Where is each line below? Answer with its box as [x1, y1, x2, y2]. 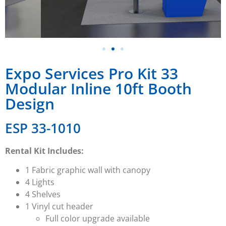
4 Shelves [25, 189, 61, 200]
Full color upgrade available [45, 213, 150, 224]
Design [5, 93, 54, 114]
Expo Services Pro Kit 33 [5, 63, 178, 84]
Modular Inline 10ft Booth [5, 78, 192, 99]
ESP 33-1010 [5, 119, 81, 137]
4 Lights [25, 177, 54, 188]
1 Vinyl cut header [25, 201, 93, 212]
